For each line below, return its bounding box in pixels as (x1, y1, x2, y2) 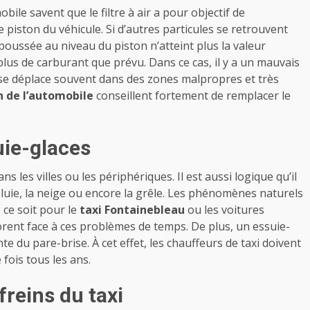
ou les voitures (188, 202, 264, 218)
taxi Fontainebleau (80, 202, 188, 218)
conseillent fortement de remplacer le (93, 88, 291, 104)
